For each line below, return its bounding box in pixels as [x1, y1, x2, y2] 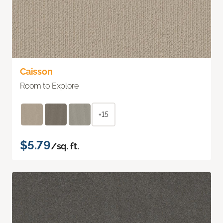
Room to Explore [20, 81, 79, 91]
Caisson [20, 66, 53, 77]
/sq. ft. [50, 140, 79, 151]
